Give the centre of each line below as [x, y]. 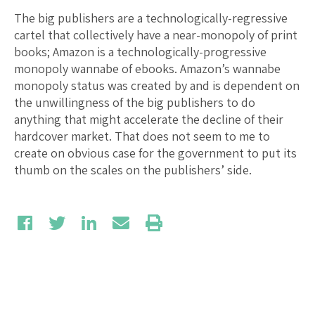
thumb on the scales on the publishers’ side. [133, 169]
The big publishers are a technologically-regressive [151, 18]
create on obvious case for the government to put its [155, 153]
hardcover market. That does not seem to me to [142, 136]
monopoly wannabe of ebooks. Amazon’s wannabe [147, 68]
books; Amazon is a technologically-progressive [140, 51]
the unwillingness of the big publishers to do [135, 102]
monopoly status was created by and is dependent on [157, 85]
